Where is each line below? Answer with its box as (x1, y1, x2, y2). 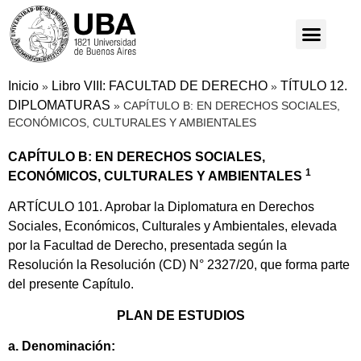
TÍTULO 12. (280, 78, 347, 93)
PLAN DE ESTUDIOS (116, 308, 245, 322)
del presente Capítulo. (8, 277, 134, 292)
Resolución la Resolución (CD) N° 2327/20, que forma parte (8, 258, 350, 272)
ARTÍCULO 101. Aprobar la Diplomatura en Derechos (8, 200, 314, 214)
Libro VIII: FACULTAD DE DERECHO (52, 78, 268, 93)
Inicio (8, 78, 39, 93)
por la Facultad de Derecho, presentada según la (8, 239, 287, 253)
